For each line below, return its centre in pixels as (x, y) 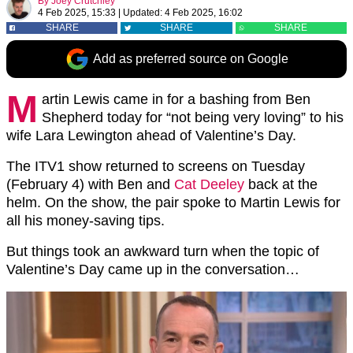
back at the (281, 184)
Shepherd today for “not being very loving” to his (193, 117)
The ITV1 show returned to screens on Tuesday (156, 166)
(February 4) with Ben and (90, 184)
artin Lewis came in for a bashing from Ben (176, 99)
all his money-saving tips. (85, 221)
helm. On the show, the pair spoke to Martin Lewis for (173, 203)
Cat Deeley (209, 184)
